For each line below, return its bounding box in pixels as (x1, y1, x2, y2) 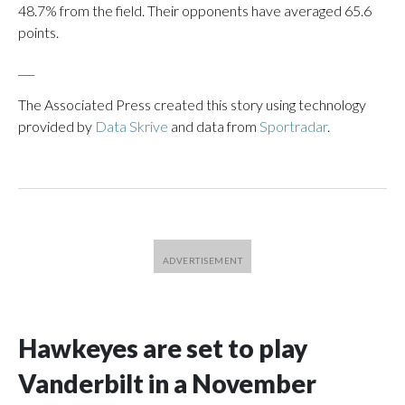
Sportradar (259, 118, 327, 135)
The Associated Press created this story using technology (18, 96, 366, 113)
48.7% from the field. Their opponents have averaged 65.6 (18, 2, 372, 19)
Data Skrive (95, 118, 168, 135)
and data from (168, 118, 259, 135)
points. (18, 24, 59, 41)
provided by (18, 118, 95, 135)
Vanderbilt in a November (18, 368, 316, 399)
